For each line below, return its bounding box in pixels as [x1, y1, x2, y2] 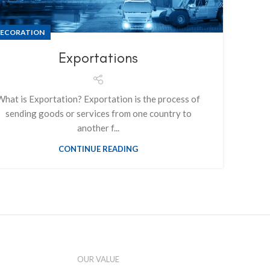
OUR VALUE [77, 254, 119, 264]
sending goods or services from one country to [5, 108, 192, 119]
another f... [77, 122, 119, 134]
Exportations [58, 49, 138, 67]
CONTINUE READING [58, 144, 138, 154]
